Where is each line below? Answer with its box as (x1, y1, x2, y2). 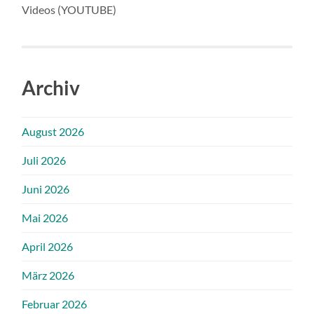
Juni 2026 (22, 182, 70, 196)
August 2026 (22, 125, 85, 139)
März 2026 (22, 268, 75, 282)
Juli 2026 (22, 153, 67, 168)
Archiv (22, 76, 81, 100)
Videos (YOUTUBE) (22, 3, 117, 17)
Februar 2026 (22, 297, 88, 311)
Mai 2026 (22, 211, 69, 225)
